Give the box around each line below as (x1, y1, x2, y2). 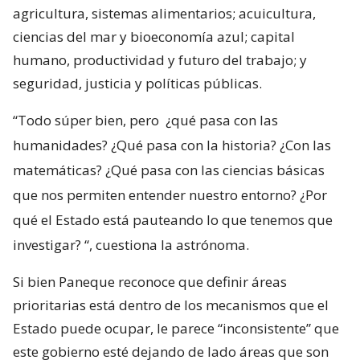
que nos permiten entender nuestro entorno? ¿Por (13, 186, 327, 205)
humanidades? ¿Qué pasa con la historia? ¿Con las (13, 136, 331, 155)
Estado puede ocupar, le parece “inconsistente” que (13, 319, 339, 338)
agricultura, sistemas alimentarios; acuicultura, (13, 4, 316, 23)
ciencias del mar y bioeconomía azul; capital (13, 27, 295, 47)
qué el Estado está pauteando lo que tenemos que (13, 211, 333, 230)
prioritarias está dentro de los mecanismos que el (13, 296, 329, 315)
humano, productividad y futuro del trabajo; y (13, 51, 307, 70)
